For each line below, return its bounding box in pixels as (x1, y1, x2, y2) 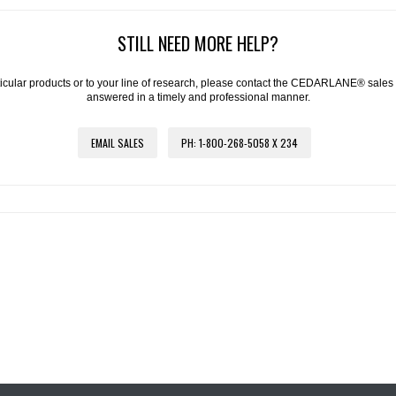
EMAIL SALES (90, 135, 144, 151)
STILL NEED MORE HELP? (118, 30, 278, 57)
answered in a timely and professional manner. (86, 91, 310, 104)
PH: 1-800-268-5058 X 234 (180, 135, 298, 151)
